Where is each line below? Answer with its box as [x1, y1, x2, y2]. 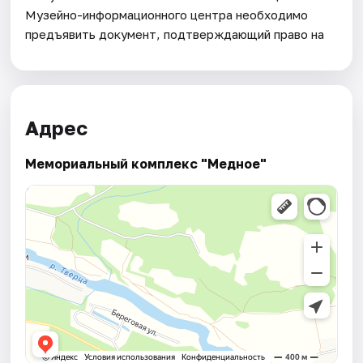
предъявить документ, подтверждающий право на [25, 26, 325, 41]
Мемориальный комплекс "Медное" [25, 155, 267, 172]
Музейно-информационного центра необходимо [25, 6, 309, 22]
